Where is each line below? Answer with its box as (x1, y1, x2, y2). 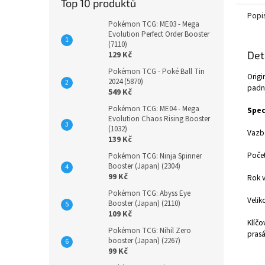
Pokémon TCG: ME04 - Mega (108, 104, 199, 114)
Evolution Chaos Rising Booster (108, 114, 210, 124)
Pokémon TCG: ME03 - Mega (108, 19, 199, 30)
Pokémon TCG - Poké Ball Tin (108, 66, 205, 77)
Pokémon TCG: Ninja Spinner (108, 151, 202, 161)
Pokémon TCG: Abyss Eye (108, 188, 190, 199)
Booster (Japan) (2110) (108, 198, 180, 209)
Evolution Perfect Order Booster (108, 29, 209, 40)
